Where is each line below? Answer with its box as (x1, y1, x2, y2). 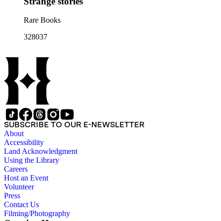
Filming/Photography (4, 209, 70, 218)
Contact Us (4, 200, 39, 209)
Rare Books (24, 16, 61, 25)
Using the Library (4, 156, 59, 165)
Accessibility (4, 138, 44, 147)
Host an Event (4, 174, 48, 183)
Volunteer (4, 183, 34, 191)
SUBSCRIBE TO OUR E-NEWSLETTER (4, 120, 145, 130)
